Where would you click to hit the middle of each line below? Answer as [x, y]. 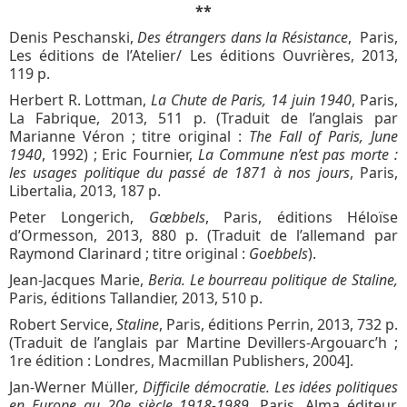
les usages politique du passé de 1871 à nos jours [179, 172]
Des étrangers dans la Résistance [243, 37]
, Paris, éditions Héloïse [302, 217]
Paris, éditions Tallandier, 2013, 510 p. [136, 298]
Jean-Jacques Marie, [79, 279]
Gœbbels [177, 217]
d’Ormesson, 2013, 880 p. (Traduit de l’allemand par [203, 235]
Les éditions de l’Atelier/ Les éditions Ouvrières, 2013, [203, 55]
